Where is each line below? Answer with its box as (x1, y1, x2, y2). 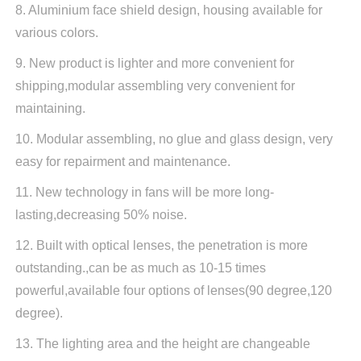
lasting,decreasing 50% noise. (15, 207, 187, 222)
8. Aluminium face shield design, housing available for (15, 2, 322, 17)
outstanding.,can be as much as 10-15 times (15, 260, 266, 275)
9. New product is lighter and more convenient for (15, 56, 294, 70)
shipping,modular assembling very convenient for (15, 78, 295, 93)
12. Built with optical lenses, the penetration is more (15, 238, 308, 252)
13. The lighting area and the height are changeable (15, 336, 310, 351)
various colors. (15, 25, 98, 39)
